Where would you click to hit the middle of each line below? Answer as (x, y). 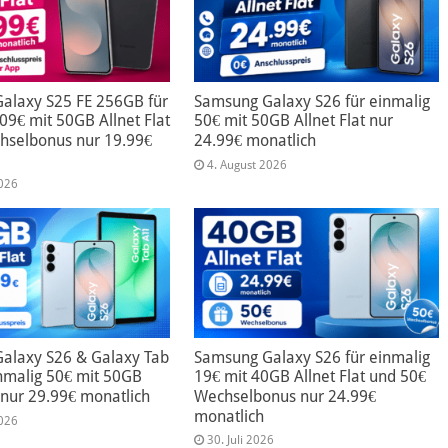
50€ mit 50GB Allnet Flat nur (293, 120)
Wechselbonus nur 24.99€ (284, 397)
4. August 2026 (246, 164)
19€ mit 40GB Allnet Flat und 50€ (309, 377)
